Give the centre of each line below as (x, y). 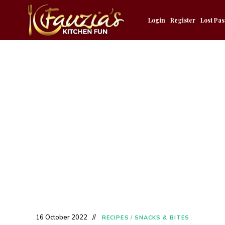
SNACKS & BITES (162, 218)
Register (183, 20)
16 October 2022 (61, 217)
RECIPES (115, 218)
